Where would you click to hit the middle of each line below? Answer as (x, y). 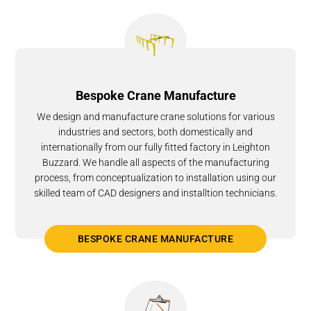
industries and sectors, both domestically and (155, 132)
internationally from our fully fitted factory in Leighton (155, 148)
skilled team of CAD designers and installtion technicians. (155, 193)
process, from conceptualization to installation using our (155, 178)
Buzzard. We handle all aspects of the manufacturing (155, 163)
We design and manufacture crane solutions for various (155, 117)
